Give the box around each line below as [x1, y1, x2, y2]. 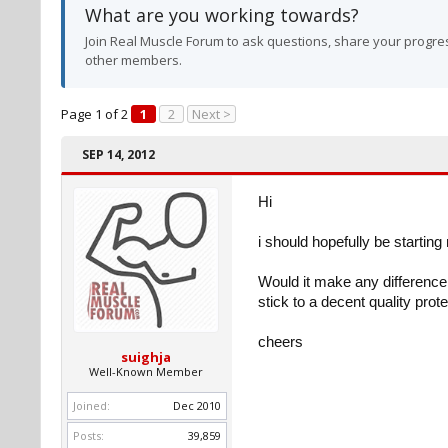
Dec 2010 [173, 398, 221, 413]
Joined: [73, 398, 110, 413]
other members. [85, 51, 182, 69]
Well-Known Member [89, 364, 203, 379]
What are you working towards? [85, 3, 359, 27]
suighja [121, 348, 171, 366]
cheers [258, 334, 303, 350]
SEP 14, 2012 [82, 146, 155, 163]
